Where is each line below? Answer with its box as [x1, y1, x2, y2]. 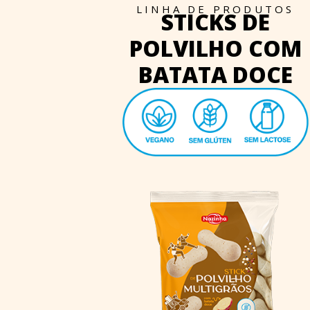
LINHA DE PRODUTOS [136, 1, 295, 16]
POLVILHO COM [129, 33, 302, 63]
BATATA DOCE [138, 59, 293, 89]
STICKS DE [161, 6, 270, 37]
